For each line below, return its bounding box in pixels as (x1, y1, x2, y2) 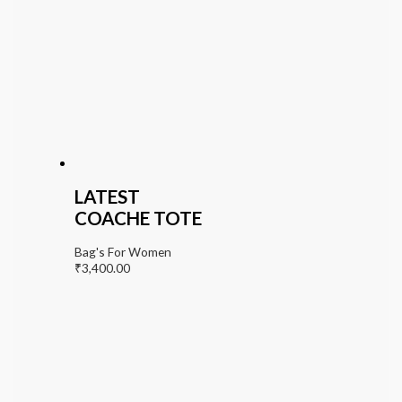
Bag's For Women (74, 244, 171, 260)
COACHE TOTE (74, 207, 202, 230)
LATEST (74, 186, 140, 208)
